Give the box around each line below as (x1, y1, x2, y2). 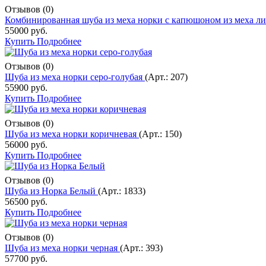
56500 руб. (5, 196, 47, 207)
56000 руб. (5, 139, 47, 150)
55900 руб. (5, 82, 47, 93)
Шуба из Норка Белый (5, 185, 98, 196)
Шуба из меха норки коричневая (5, 128, 139, 139)
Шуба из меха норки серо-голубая (5, 71, 145, 82)
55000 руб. (5, 25, 47, 36)
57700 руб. (5, 253, 47, 264)
